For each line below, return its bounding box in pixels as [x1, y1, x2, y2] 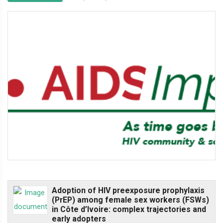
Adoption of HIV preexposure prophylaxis [52, 186, 205, 195]
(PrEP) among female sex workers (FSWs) [52, 195, 209, 205]
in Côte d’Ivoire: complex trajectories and [52, 205, 206, 214]
